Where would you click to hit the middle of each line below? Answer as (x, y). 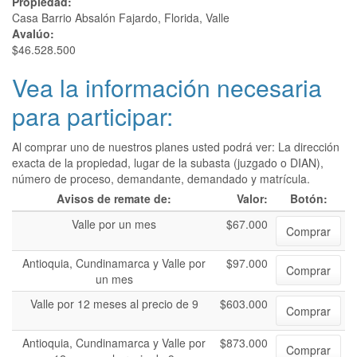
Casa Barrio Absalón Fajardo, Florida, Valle (121, 18)
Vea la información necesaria (167, 87)
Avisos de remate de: (114, 198)
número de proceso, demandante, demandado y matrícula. (161, 178)
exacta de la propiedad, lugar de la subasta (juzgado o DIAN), (168, 163)
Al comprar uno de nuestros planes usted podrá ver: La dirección (176, 147)
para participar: (92, 116)
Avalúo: (35, 33)
